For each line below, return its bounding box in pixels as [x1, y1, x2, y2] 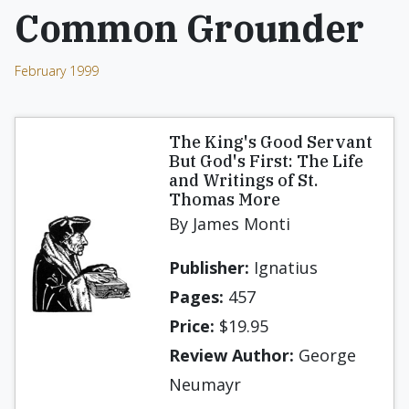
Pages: [169, 286, 224, 308]
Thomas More [169, 189, 280, 210]
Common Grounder [15, 5, 364, 52]
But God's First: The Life [169, 151, 363, 172]
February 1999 [15, 62, 99, 79]
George [294, 344, 356, 366]
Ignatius [249, 257, 318, 278]
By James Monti [169, 213, 290, 235]
